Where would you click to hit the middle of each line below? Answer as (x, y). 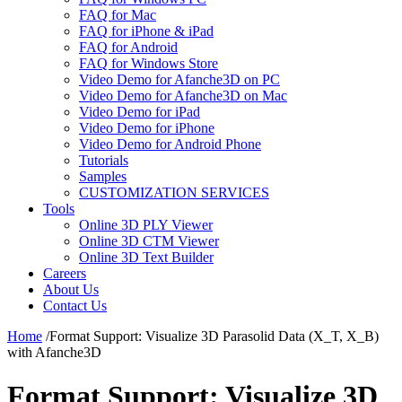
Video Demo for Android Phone (170, 144)
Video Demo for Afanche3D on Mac (183, 96)
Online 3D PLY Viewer (146, 225)
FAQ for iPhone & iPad (146, 31)
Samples (103, 176)
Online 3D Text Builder (146, 257)
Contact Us (75, 306)
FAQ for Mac (118, 15)
